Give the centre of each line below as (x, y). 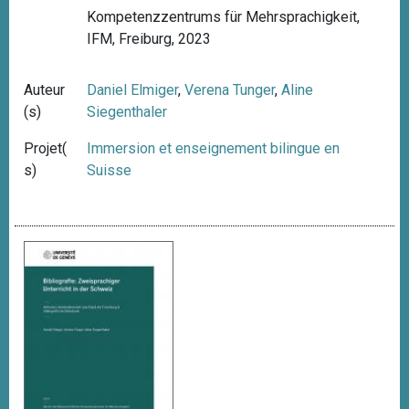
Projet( (45, 149)
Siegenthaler (127, 112)
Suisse (110, 171)
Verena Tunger (230, 90)
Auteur (44, 90)
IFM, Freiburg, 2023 (149, 39)
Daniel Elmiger (133, 90)
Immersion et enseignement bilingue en (214, 149)
